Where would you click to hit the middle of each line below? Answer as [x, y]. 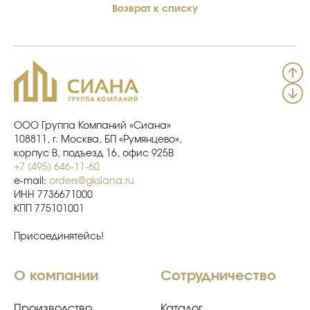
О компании [56, 276]
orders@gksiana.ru [92, 181]
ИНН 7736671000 [53, 195]
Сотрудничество [219, 276]
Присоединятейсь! [59, 236]
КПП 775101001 [49, 209]
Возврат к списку [155, 9]
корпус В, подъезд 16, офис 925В [94, 153]
